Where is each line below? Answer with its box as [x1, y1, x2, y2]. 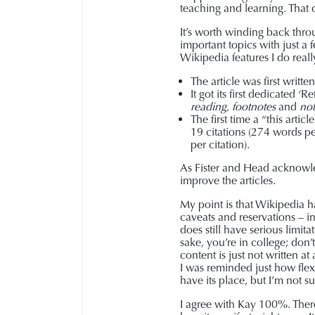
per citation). [191, 138, 250, 151]
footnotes [232, 100, 278, 113]
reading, [191, 100, 229, 113]
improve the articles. [180, 174, 276, 187]
